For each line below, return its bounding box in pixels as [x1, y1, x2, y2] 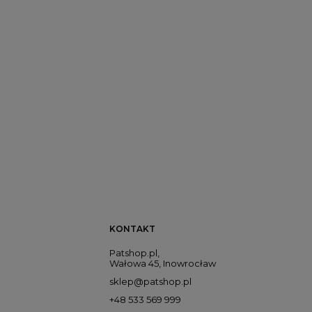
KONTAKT [109, 224, 155, 234]
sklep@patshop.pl [109, 276, 192, 287]
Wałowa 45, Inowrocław [109, 258, 216, 269]
